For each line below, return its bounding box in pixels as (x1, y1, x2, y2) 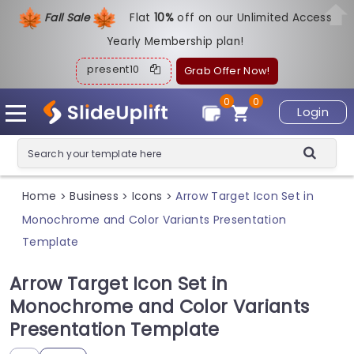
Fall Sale (43, 9, 93, 25)
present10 (87, 62, 150, 76)
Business (70, 188, 119, 205)
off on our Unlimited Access (177, 9, 333, 25)
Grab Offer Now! (183, 64, 270, 77)
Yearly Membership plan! (106, 34, 244, 49)
